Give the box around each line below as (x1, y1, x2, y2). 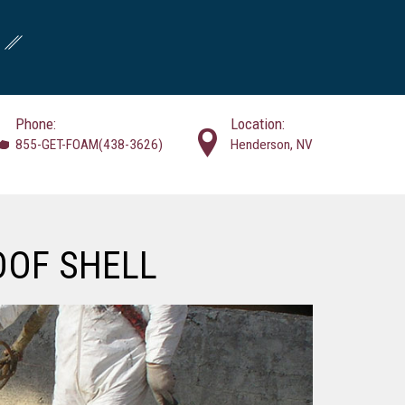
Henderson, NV (231, 136, 313, 153)
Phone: (14, 114, 56, 133)
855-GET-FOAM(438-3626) (14, 136, 163, 153)
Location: (231, 114, 285, 133)
